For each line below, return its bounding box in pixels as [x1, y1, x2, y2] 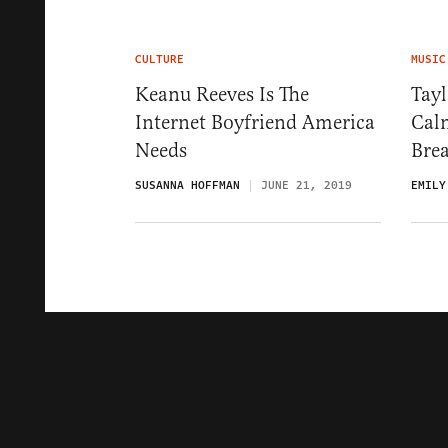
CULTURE [135, 51, 184, 68]
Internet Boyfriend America [135, 110, 375, 135]
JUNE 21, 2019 [261, 177, 352, 194]
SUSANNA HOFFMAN [135, 177, 240, 194]
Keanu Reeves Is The [135, 82, 309, 107]
